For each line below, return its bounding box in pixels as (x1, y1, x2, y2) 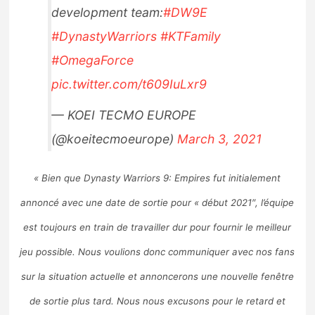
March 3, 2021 (177, 131, 262, 146)
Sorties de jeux (25, 5, 123, 22)
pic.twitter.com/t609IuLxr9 (51, 76, 207, 91)
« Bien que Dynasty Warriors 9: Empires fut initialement (34, 172, 281, 184)
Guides (25, 91, 71, 108)
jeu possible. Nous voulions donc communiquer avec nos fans (20, 245, 295, 257)
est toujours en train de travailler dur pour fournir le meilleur (23, 221, 292, 233)
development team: (51, 4, 164, 20)
